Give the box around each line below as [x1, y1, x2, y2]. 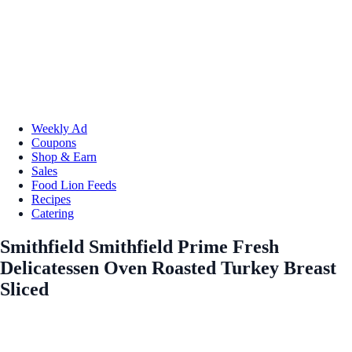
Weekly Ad [31, 121, 87, 135]
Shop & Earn [31, 149, 97, 163]
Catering [31, 206, 74, 220]
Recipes [31, 192, 71, 206]
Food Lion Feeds [31, 178, 116, 192]
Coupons [31, 135, 76, 149]
